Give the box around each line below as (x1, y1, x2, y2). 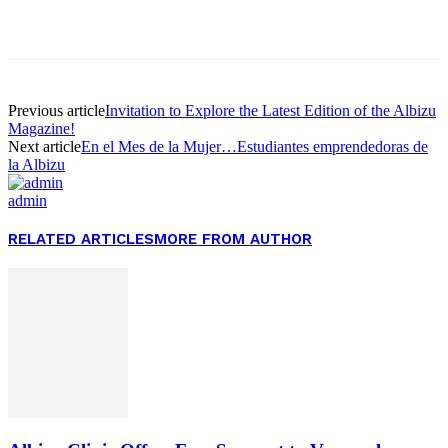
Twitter (166, 8, 205, 24)
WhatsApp (384, 8, 437, 24)
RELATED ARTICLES (8, 229, 154, 248)
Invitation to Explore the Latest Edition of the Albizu (105, 101, 436, 119)
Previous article (8, 101, 105, 119)
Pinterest (270, 8, 319, 24)
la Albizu (8, 155, 65, 173)
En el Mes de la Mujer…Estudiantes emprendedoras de (81, 137, 428, 155)
